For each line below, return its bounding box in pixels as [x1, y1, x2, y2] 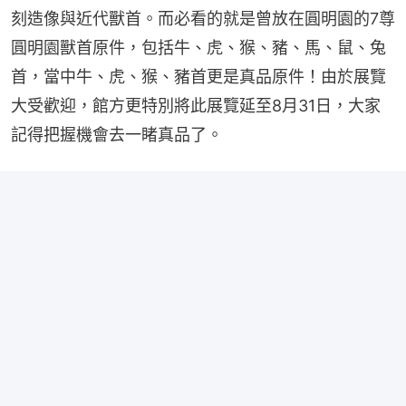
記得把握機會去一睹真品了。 [11, 125, 223, 145]
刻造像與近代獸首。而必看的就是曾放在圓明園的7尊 [11, 9, 395, 29]
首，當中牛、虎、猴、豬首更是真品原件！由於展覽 [11, 67, 386, 87]
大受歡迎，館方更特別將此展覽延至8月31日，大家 [11, 96, 381, 116]
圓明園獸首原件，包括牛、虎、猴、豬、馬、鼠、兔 [11, 38, 386, 58]
